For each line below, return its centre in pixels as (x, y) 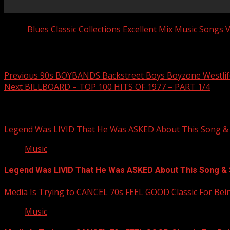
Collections (100, 29)
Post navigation (48, 52)
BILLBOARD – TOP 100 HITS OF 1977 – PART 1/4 (116, 87)
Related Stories (34, 108)
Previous (21, 75)
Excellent (140, 29)
